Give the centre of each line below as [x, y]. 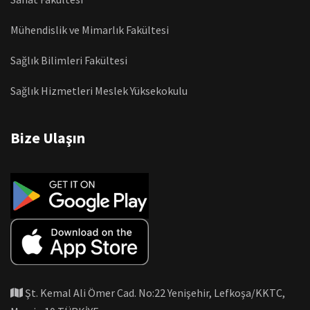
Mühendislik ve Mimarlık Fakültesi [90, 29]
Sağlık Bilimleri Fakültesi [69, 60]
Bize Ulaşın [48, 137]
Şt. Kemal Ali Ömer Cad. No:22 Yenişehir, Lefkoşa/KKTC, [154, 292]
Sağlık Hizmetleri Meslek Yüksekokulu [99, 90]
